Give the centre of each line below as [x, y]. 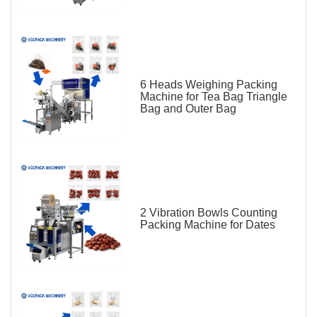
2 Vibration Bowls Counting [209, 213]
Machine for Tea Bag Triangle [214, 97]
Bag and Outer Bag [188, 109]
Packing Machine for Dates [208, 225]
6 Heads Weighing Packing [209, 85]
